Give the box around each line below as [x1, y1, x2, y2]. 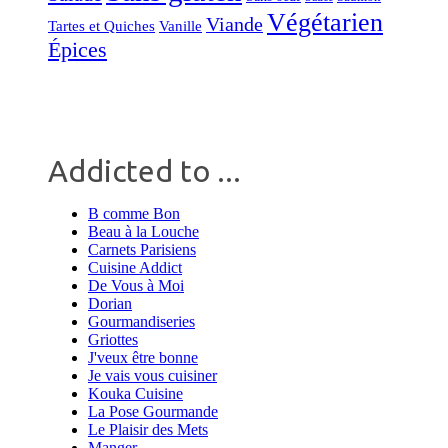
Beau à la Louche [88, 223, 199, 241]
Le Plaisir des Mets [88, 421, 208, 439]
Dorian [88, 295, 132, 313]
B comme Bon [88, 205, 180, 223]
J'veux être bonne [88, 349, 198, 367]
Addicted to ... [48, 154, 241, 189]
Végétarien [267, 8, 383, 38]
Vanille [159, 17, 202, 35]
